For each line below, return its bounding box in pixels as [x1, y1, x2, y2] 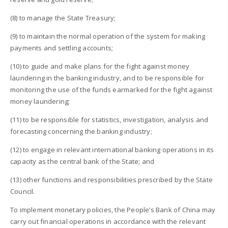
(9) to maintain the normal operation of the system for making [10, 31, 206, 41]
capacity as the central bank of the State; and [10, 156, 155, 166]
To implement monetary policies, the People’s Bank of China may [10, 205, 216, 214]
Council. [10, 186, 35, 196]
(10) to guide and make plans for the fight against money [10, 61, 190, 71]
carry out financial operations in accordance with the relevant [10, 216, 206, 226]
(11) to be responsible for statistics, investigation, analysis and [10, 115, 209, 124]
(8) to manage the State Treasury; [10, 13, 116, 22]
